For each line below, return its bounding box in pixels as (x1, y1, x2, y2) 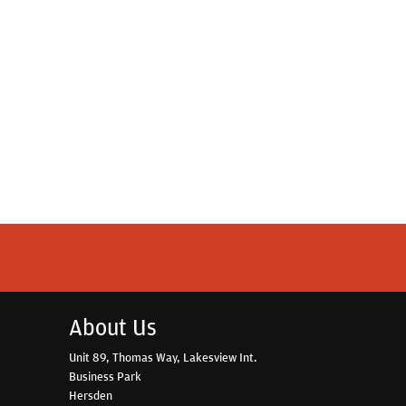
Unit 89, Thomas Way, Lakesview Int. (69, 349, 257, 366)
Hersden (69, 387, 112, 404)
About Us (69, 313, 157, 343)
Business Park (69, 368, 141, 385)
